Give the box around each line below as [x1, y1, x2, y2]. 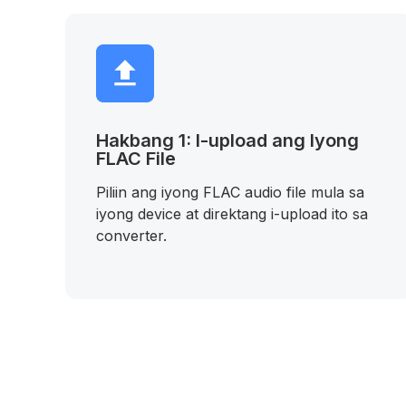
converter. [96, 227, 167, 245]
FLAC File [96, 148, 176, 169]
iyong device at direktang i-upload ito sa [96, 205, 368, 223]
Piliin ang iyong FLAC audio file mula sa [96, 183, 364, 201]
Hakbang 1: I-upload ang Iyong [96, 130, 359, 151]
